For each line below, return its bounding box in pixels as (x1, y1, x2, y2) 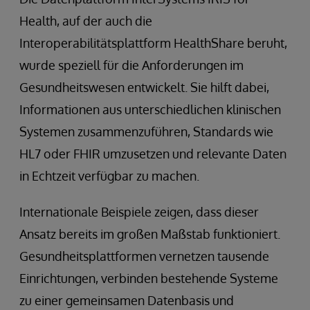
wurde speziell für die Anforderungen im (19, 57, 244, 73)
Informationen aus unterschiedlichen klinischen (19, 101, 281, 117)
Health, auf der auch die (19, 12, 152, 28)
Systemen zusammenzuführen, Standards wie (19, 123, 273, 139)
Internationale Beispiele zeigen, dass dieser (19, 203, 259, 219)
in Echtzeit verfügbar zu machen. (19, 167, 199, 183)
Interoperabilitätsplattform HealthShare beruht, (19, 35, 287, 51)
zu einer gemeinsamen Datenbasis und (19, 292, 234, 308)
